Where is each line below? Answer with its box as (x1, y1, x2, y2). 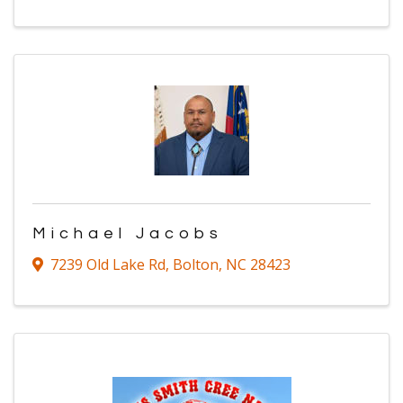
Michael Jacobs (32, 225, 223, 243)
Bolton (173, 255, 219, 275)
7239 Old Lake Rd (50, 255, 166, 275)
